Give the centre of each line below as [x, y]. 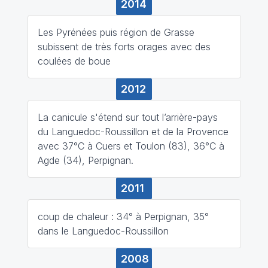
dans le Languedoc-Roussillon [103, 231]
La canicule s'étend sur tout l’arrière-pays [127, 117]
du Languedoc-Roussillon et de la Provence [133, 131]
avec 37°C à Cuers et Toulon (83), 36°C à [131, 146]
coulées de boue [74, 61]
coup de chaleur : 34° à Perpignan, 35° [123, 216]
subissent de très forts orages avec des [124, 46]
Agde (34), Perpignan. [85, 160]
